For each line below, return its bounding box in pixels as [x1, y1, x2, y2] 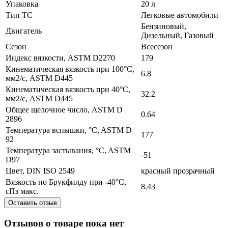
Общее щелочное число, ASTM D [6, 105, 123, 114]
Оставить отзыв [8, 198, 57, 207]
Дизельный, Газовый [141, 31, 214, 40]
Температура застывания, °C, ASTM [6, 146, 131, 155]
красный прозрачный [141, 166, 215, 175]
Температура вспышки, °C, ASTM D [6, 125, 132, 134]
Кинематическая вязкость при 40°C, [6, 84, 130, 94]
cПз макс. [6, 186, 39, 195]
